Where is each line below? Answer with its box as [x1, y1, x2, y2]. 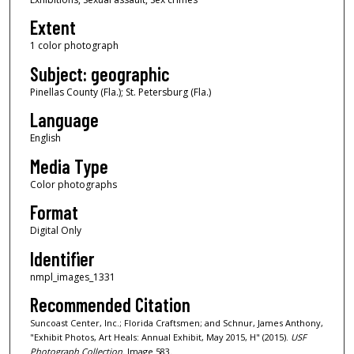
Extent [29, 16, 76, 40]
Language [29, 108, 99, 132]
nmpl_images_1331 [29, 269, 115, 284]
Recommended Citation [29, 292, 190, 316]
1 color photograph [29, 39, 119, 53]
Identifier [29, 247, 94, 270]
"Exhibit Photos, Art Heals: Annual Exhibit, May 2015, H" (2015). [29, 330, 291, 343]
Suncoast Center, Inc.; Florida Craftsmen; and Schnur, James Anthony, [29, 316, 323, 329]
